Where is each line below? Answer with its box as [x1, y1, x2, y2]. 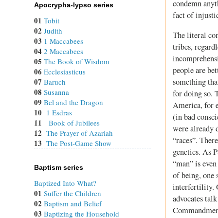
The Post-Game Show [46, 138, 111, 148]
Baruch [44, 77, 66, 87]
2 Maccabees [44, 46, 83, 56]
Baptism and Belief [44, 199, 102, 209]
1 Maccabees [44, 36, 83, 46]
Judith [44, 26, 62, 36]
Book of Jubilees [49, 118, 100, 128]
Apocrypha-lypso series [34, 1, 113, 9]
